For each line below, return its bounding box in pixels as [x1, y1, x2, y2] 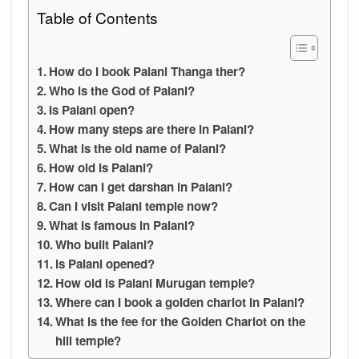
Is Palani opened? [55, 254, 155, 272]
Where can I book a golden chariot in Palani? [55, 292, 305, 311]
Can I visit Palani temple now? [49, 196, 219, 215]
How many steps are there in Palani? [49, 119, 255, 138]
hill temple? [55, 331, 122, 349]
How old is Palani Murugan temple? [55, 273, 256, 292]
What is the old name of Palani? [49, 139, 227, 157]
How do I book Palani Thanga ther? [49, 62, 246, 80]
